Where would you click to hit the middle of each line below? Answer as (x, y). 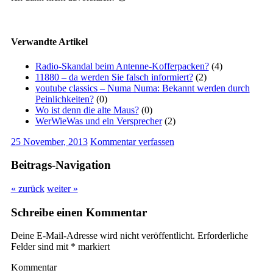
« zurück (27, 189)
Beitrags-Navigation (61, 165)
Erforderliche (221, 236)
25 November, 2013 (49, 141)
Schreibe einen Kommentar (79, 212)
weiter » (62, 189)
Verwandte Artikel (49, 42)
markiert (92, 247)
